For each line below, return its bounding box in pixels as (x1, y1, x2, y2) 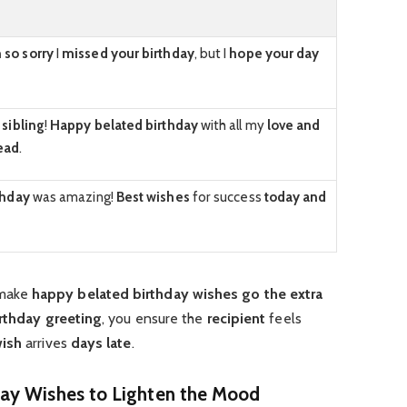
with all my (197, 115, 267, 134)
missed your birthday (62, 44, 194, 62)
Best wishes (115, 187, 190, 205)
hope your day (229, 44, 320, 62)
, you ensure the (102, 310, 207, 328)
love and (266, 115, 321, 134)
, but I (194, 44, 230, 62)
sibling (2, 115, 45, 134)
